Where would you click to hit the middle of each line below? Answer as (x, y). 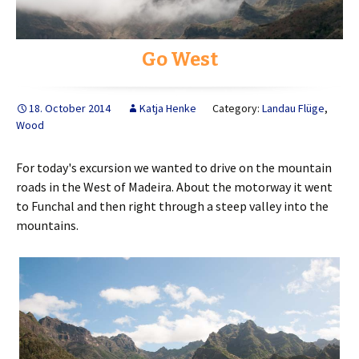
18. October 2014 (70, 109)
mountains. (47, 226)
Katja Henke (168, 109)
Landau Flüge (293, 109)
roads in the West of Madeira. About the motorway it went (174, 187)
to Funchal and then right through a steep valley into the (172, 206)
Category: (237, 109)
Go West (179, 60)
